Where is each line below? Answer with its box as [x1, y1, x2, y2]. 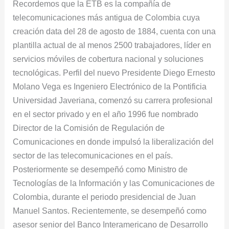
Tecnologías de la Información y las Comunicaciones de [13, 178, 215, 188]
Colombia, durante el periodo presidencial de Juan [13, 192, 196, 201]
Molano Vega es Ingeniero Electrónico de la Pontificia [13, 81, 207, 91]
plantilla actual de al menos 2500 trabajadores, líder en [13, 40, 212, 50]
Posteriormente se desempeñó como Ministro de [13, 164, 188, 174]
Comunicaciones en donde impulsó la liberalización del [13, 136, 214, 146]
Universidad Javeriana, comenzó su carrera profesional [13, 95, 213, 105]
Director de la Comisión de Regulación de [13, 123, 165, 132]
